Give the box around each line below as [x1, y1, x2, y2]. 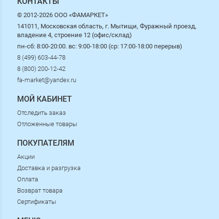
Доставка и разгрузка [17, 164, 81, 172]
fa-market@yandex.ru [17, 76, 76, 84]
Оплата [17, 175, 38, 183]
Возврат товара [17, 187, 63, 194]
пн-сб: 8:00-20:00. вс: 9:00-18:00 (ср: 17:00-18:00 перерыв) [17, 43, 182, 50]
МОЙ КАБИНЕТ [17, 94, 72, 104]
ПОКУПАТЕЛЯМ [17, 138, 74, 148]
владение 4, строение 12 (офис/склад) [17, 31, 132, 39]
